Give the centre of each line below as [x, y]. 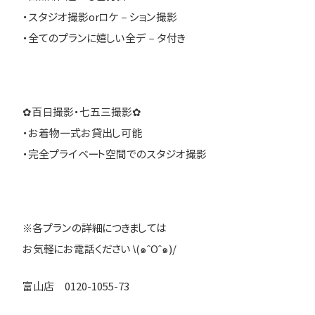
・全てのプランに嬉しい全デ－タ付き [104, 39]
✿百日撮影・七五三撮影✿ [82, 112]
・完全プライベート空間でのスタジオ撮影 [115, 155]
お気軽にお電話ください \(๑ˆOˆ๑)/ [99, 250]
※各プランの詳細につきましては [95, 229]
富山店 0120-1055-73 [76, 286]
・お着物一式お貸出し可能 [82, 134]
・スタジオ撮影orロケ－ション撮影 [100, 18]
